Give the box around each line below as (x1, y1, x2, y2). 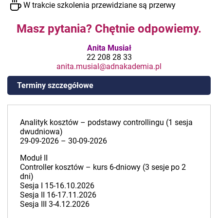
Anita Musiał (87, 43, 131, 53)
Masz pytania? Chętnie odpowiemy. (17, 21, 201, 36)
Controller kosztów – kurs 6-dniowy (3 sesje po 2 (20, 162, 186, 172)
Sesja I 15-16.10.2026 (20, 181, 94, 190)
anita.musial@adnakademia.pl (56, 61, 162, 71)
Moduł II (20, 153, 48, 163)
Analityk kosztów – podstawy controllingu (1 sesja (20, 117, 193, 127)
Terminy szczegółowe (17, 80, 93, 90)
